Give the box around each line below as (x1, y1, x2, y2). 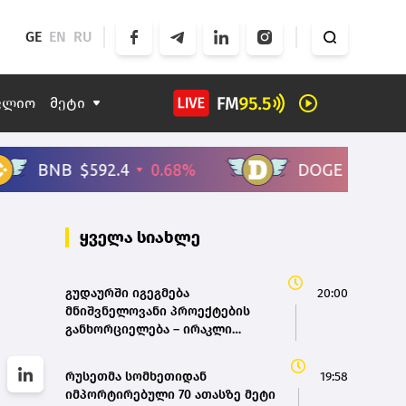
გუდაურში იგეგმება (65, 285, 189, 302)
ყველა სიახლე (80, 227, 200, 248)
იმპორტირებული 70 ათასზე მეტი (65, 387, 275, 403)
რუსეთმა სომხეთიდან (65, 369, 207, 385)
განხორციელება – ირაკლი (65, 322, 232, 338)
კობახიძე (65, 340, 124, 356)
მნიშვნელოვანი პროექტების (65, 304, 250, 320)
